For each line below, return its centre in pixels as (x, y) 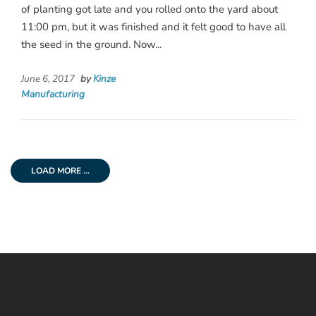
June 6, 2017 (49, 79)
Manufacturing (53, 95)
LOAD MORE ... (60, 171)
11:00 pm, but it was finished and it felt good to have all (153, 27)
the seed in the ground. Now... (91, 45)
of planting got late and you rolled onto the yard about (150, 10)
